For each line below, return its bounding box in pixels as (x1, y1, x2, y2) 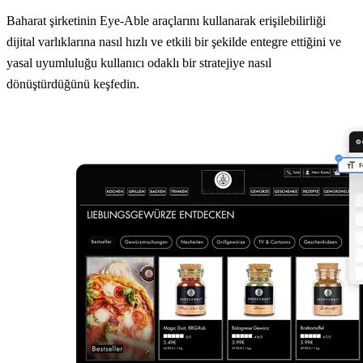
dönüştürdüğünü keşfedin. (6, 77, 139, 92)
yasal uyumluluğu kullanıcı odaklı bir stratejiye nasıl (6, 56, 271, 70)
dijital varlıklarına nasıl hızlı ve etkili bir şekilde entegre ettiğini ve (6, 35, 341, 49)
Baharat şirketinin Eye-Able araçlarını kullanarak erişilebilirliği (6, 14, 326, 28)
